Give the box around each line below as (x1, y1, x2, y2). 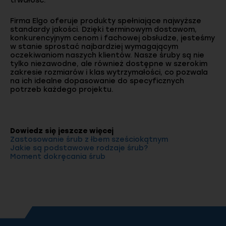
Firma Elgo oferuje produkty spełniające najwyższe (10, 16, 201, 25)
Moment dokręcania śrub (10, 152, 105, 161)
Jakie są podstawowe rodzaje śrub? (10, 143, 148, 152)
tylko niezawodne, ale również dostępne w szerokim (10, 59, 207, 68)
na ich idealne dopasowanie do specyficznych (10, 76, 184, 85)
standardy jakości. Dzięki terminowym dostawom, (10, 25, 197, 34)
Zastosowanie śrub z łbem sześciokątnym (10, 135, 168, 144)
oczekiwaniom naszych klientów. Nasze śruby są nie (10, 50, 204, 60)
